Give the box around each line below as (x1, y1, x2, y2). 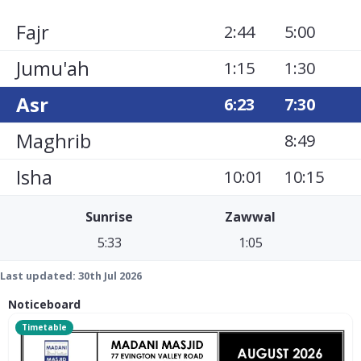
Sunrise (85, 208, 133, 226)
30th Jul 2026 (78, 268, 142, 283)
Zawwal (225, 208, 276, 226)
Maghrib (16, 127, 91, 154)
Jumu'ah (16, 55, 89, 81)
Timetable (22, 322, 67, 333)
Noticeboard (8, 297, 81, 312)
